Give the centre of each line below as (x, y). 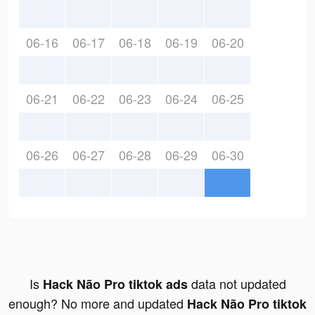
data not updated (237, 284)
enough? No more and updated (98, 303)
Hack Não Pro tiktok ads (115, 284)
